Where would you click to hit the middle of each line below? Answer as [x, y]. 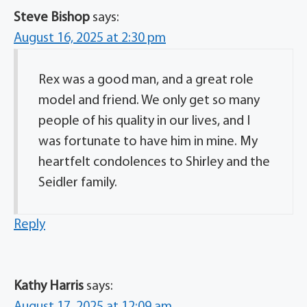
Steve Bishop [52, 17]
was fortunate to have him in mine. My [148, 142]
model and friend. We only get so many [149, 100]
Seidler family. [78, 183]
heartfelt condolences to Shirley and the [154, 162]
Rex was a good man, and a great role [146, 80]
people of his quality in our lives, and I [144, 121]
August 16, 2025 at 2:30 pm [90, 38]
